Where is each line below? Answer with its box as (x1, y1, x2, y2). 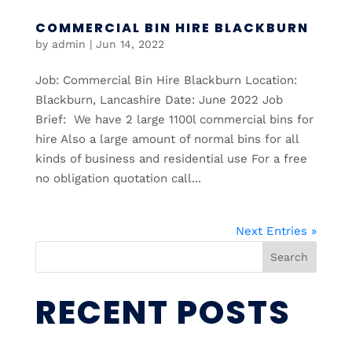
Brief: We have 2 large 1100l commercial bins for (35, 112, 313, 127)
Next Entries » (236, 224, 317, 239)
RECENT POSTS (35, 290, 291, 335)
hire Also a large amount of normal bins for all (35, 132, 299, 147)
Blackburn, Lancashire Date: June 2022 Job (35, 93, 283, 108)
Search (270, 251, 309, 264)
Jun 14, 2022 (95, 38, 164, 51)
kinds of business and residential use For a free (35, 152, 307, 167)
